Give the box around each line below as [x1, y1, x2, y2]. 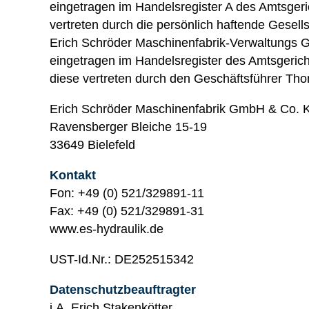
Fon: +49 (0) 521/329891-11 [50, 186, 204, 200]
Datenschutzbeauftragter [50, 282, 196, 297]
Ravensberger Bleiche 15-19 [50, 119, 207, 134]
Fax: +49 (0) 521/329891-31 [50, 203, 204, 218]
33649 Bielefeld [50, 137, 135, 152]
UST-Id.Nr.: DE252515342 [50, 252, 194, 266]
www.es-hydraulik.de [50, 221, 163, 236]
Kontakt [50, 168, 96, 182]
